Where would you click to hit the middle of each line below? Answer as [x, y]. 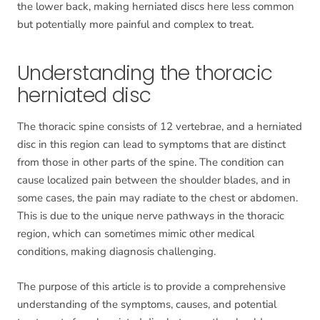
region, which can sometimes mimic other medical [136, 234]
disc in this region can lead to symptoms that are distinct [151, 145]
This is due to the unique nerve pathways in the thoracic [151, 216]
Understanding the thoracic [145, 74]
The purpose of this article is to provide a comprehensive [151, 287]
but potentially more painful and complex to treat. [135, 25]
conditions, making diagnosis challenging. [116, 252]
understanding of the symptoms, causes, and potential [147, 305]
